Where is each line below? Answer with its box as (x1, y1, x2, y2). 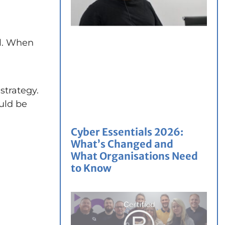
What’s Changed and (71, 137, 173, 150)
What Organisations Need (71, 149, 198, 162)
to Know (71, 161, 111, 174)
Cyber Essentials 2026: (71, 125, 183, 138)
